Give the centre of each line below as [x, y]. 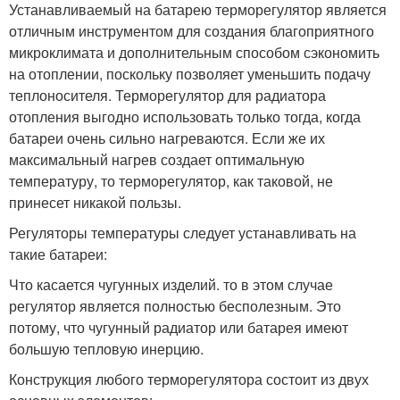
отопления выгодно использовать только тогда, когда [185, 117]
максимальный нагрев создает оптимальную [157, 160]
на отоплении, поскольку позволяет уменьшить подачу [190, 74]
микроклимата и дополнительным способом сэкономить [194, 53]
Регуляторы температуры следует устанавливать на [183, 233]
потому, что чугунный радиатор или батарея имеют [179, 328]
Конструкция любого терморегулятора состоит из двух [189, 379]
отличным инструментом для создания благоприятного [192, 31]
